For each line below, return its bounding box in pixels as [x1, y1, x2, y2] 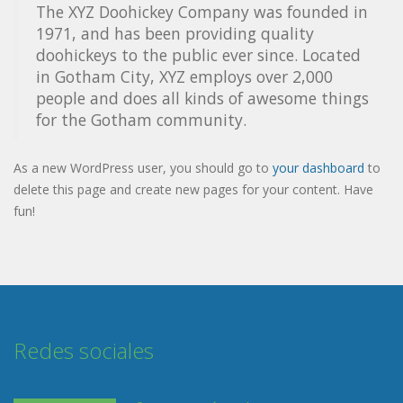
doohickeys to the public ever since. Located [36, 44, 361, 67]
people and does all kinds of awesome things [36, 87, 369, 110]
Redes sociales [13, 336, 154, 365]
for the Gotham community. [36, 109, 246, 131]
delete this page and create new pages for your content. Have [13, 181, 373, 199]
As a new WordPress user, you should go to [13, 159, 273, 177]
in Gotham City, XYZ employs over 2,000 [36, 66, 333, 88]
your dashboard [273, 159, 364, 177]
